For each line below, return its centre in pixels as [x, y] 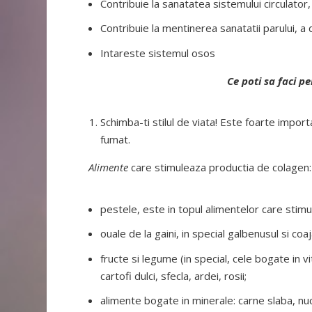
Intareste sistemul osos [158, 53]
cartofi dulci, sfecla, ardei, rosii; [174, 275]
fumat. [116, 139]
